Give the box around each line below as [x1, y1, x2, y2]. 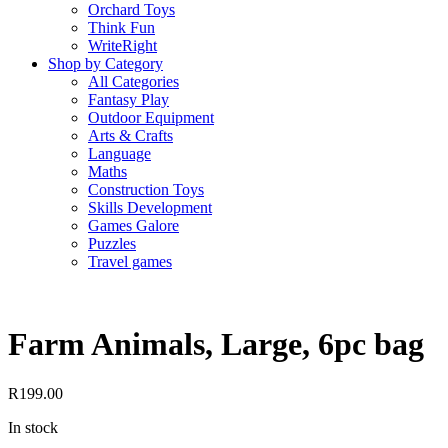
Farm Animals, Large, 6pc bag [8, 326, 424, 363]
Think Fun [88, 19, 155, 36]
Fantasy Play [88, 91, 169, 108]
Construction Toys [88, 181, 204, 198]
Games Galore [88, 217, 179, 234]
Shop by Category [48, 55, 163, 72]
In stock [8, 418, 58, 436]
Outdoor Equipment [88, 109, 214, 126]
